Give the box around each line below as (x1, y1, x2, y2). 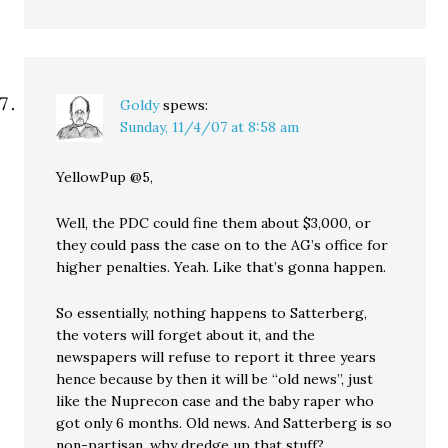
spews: (163, 96, 209, 114)
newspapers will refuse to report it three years (56, 348, 377, 366)
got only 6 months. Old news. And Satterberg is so (56, 414, 393, 432)
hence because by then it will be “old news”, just (56, 370, 374, 388)
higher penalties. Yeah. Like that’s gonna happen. (56, 258, 387, 276)
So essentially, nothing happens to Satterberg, (56, 304, 368, 322)
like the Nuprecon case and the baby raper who (56, 392, 375, 410)
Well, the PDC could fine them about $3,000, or (56, 214, 372, 232)
